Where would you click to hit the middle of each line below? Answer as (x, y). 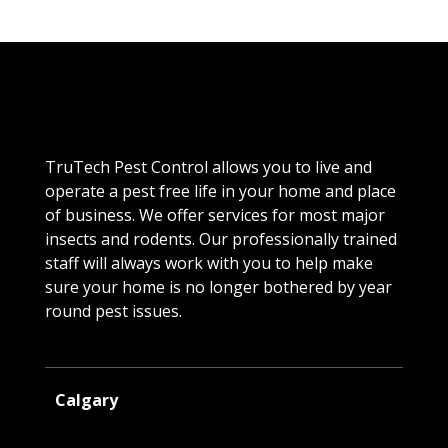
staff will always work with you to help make (208, 262)
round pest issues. (113, 310)
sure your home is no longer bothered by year (218, 286)
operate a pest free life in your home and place (220, 190)
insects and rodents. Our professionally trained (220, 238)
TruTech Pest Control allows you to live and (208, 166)
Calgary (86, 399)
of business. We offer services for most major (214, 214)
